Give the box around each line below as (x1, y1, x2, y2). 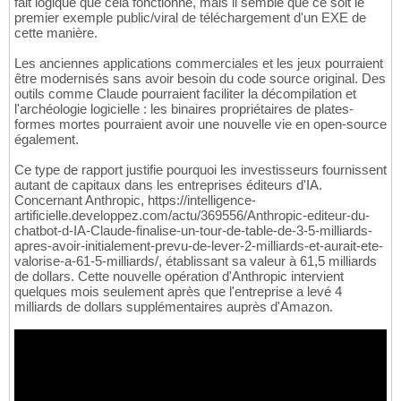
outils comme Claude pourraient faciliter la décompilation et (14, 86, 356, 102)
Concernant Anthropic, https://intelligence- (14, 192, 256, 209)
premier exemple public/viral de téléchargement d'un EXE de (14, 10, 366, 26)
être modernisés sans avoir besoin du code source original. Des (14, 71, 386, 87)
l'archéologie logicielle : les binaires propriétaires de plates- (14, 101, 354, 117)
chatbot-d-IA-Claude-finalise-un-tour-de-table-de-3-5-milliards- (14, 223, 372, 239)
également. (14, 132, 79, 148)
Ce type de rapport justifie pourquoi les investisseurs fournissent (14, 162, 387, 178)
